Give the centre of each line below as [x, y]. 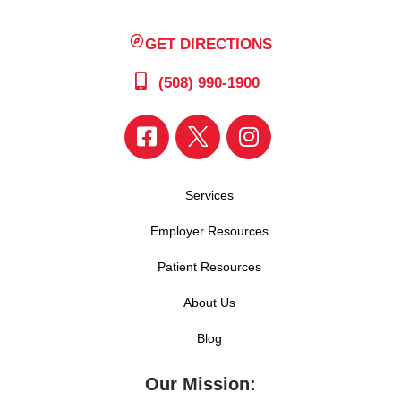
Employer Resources [209, 230]
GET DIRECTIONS [209, 44]
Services [209, 195]
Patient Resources [209, 266]
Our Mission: [200, 384]
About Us [209, 302]
